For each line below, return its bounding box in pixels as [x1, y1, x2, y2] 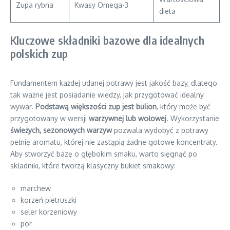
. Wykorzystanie [166, 114, 219, 123]
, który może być [157, 102, 210, 111]
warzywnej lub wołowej [89, 114, 166, 123]
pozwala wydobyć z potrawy [112, 126, 208, 135]
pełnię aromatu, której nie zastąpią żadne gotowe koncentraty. [10, 138, 218, 146]
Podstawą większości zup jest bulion [35, 102, 157, 111]
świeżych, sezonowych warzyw [10, 126, 112, 135]
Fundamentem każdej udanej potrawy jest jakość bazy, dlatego [10, 79, 217, 87]
